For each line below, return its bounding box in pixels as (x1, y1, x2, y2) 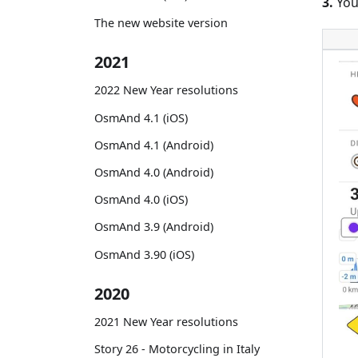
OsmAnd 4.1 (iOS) (94, 109, 188, 125)
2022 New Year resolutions (94, 82, 238, 98)
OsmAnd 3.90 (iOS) (94, 246, 194, 262)
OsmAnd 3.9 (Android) (94, 219, 213, 235)
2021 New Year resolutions (94, 314, 238, 330)
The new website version (94, 14, 228, 30)
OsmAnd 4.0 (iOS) (94, 192, 188, 208)
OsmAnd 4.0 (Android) (94, 164, 213, 180)
